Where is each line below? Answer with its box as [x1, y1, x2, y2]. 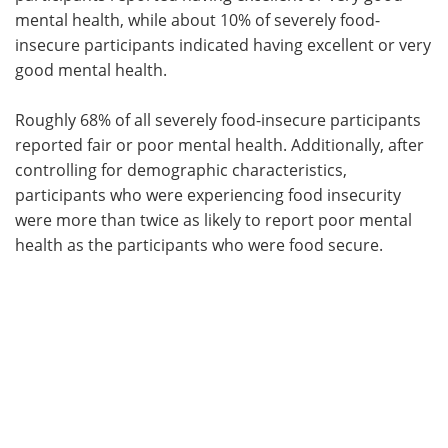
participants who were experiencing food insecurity [15, 183, 401, 206]
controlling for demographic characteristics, [15, 158, 347, 181]
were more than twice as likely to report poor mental [15, 208, 412, 231]
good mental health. [15, 58, 167, 81]
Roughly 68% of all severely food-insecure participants [15, 108, 421, 131]
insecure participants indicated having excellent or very [15, 33, 431, 56]
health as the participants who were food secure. [15, 233, 383, 256]
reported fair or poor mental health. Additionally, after [15, 133, 424, 156]
